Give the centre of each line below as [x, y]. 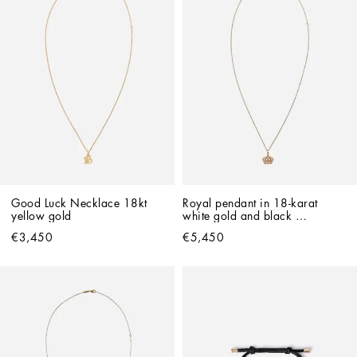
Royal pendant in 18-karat [250, 203]
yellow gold [47, 216]
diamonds [208, 228]
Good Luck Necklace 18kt [79, 203]
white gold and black [237, 216]
